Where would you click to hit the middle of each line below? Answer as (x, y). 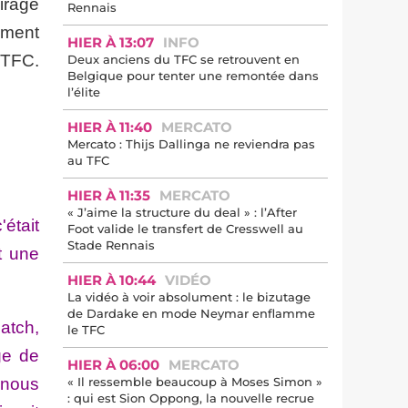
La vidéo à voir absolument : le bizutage (189, 297)
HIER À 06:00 (113, 365)
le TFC (86, 330)
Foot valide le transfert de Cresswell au (185, 229)
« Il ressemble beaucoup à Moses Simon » (195, 382)
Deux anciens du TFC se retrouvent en (184, 59)
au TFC (88, 160)
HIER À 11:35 (109, 195)
